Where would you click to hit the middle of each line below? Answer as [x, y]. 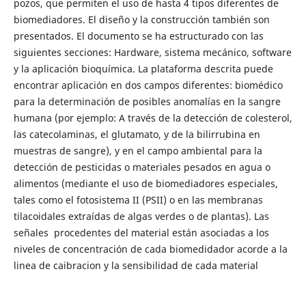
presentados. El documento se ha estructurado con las [138, 36]
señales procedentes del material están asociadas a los [141, 232]
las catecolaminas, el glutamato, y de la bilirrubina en [137, 134]
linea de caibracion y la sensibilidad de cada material [136, 265]
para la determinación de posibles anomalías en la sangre [147, 101]
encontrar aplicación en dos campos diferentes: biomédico [148, 85]
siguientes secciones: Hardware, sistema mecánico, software [152, 52]
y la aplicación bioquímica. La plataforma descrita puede [143, 68]
